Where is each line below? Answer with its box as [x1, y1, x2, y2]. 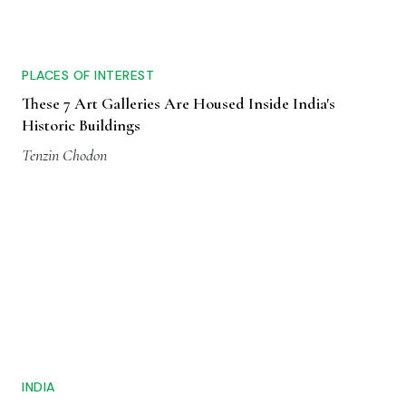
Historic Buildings [22, 115, 140, 136]
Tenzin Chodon [22, 145, 107, 166]
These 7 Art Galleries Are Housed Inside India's [22, 93, 335, 114]
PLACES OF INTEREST [22, 67, 154, 84]
